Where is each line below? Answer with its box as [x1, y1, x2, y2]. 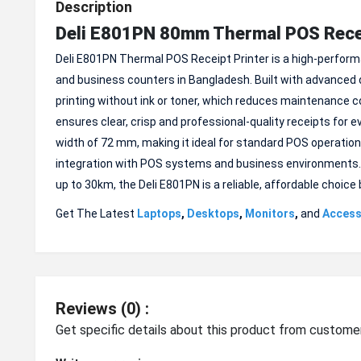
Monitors [245, 207, 295, 220]
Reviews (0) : [56, 299, 149, 318]
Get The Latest [56, 207, 137, 220]
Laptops [137, 207, 181, 220]
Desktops [187, 207, 239, 220]
